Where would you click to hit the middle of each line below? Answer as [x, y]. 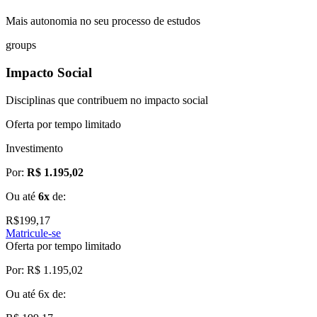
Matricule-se [33, 233]
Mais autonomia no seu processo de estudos [103, 21]
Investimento [34, 148]
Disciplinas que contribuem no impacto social [107, 100]
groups [21, 45]
